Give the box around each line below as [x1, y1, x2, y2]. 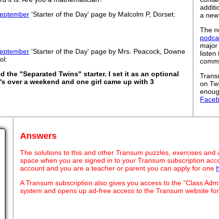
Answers [20, 131, 57, 141]
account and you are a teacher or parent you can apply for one [20, 164, 216, 172]
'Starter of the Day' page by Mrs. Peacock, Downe [29, 47, 185, 55]
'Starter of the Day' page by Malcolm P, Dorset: [29, 10, 175, 18]
